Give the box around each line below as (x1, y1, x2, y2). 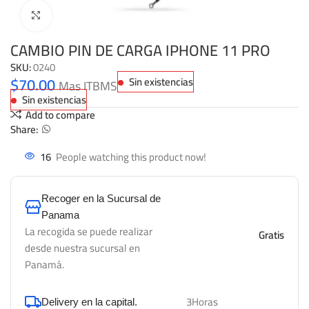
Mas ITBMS (59, 74, 117, 97)
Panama (41, 209, 79, 221)
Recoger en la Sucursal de (41, 192, 161, 205)
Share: (10, 119, 38, 139)
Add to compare (25, 104, 95, 125)
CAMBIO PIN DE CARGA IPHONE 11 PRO (10, 36, 270, 65)
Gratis (258, 225, 284, 246)
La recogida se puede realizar (25, 221, 152, 242)
